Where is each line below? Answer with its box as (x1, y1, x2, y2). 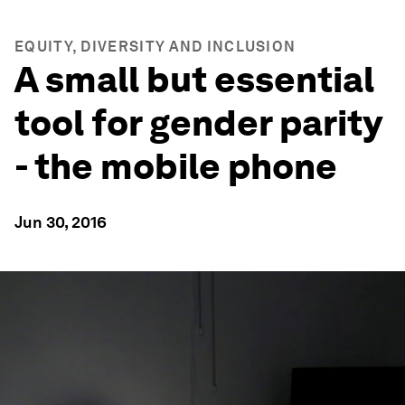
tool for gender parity (14, 101, 381, 145)
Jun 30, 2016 (14, 212, 107, 231)
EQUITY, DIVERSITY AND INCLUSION (14, 38, 297, 55)
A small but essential (14, 58, 374, 101)
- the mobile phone (14, 145, 337, 188)
